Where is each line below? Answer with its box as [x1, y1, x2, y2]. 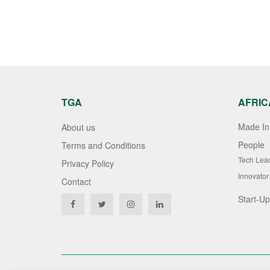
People [237, 139, 265, 151]
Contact [61, 175, 91, 188]
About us [61, 121, 95, 134]
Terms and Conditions [61, 139, 145, 152]
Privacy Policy [61, 157, 114, 170]
